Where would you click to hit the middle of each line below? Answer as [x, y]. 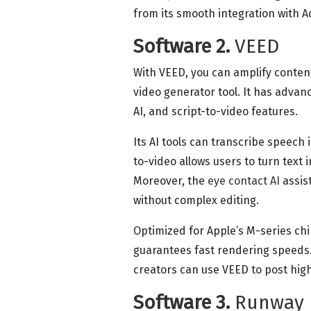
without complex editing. [197, 200]
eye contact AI [244, 180]
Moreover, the [170, 180]
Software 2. [184, 46]
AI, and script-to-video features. [216, 111]
